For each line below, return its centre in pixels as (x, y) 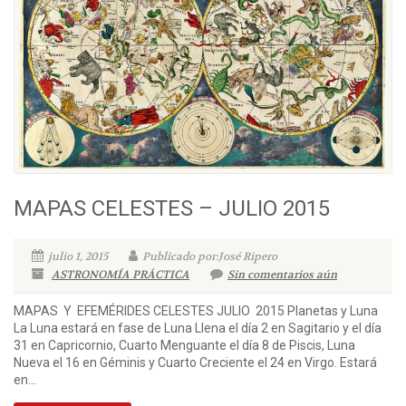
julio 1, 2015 (78, 256)
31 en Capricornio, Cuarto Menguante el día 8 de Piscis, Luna (184, 345)
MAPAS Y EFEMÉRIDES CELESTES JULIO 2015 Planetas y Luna (196, 310)
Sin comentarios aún (282, 274)
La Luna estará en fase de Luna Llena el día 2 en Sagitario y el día (198, 328)
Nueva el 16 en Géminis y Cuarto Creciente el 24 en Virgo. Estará (195, 362)
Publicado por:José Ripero (210, 256)
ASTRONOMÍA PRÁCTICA (121, 274)
